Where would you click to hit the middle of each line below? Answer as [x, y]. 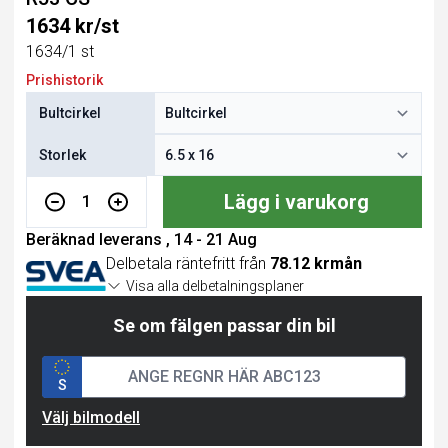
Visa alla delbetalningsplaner [215, 286]
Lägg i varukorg [297, 202]
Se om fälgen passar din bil [224, 325]
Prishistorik [64, 80]
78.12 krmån [316, 263]
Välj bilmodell [91, 417]
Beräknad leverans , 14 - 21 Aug [141, 239]
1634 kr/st [72, 26]
